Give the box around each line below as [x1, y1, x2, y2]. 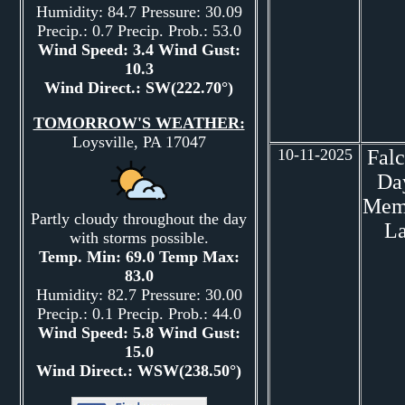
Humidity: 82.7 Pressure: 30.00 [35, 286, 242, 304]
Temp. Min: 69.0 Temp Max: [38, 248, 240, 266]
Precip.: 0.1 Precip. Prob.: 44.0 [36, 305, 241, 323]
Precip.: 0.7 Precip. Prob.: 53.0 [36, 22, 241, 40]
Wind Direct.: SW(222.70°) [44, 79, 233, 97]
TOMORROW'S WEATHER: [33, 114, 245, 132]
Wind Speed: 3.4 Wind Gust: [37, 41, 240, 59]
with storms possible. [69, 229, 209, 247]
